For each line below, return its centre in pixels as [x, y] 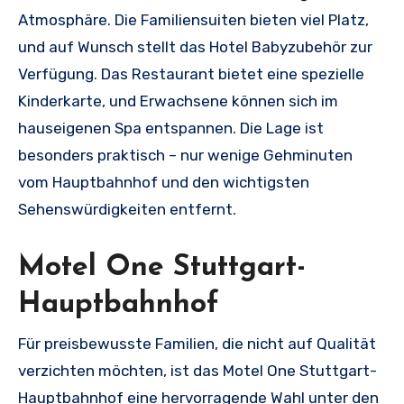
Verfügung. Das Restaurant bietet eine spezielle [191, 74]
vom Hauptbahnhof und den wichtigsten [164, 183]
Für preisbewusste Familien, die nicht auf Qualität [197, 343]
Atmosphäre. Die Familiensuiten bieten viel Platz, [193, 20]
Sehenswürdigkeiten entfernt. [127, 210]
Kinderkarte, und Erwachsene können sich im [178, 101]
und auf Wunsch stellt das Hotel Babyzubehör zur [195, 47]
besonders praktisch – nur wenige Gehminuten [185, 156]
